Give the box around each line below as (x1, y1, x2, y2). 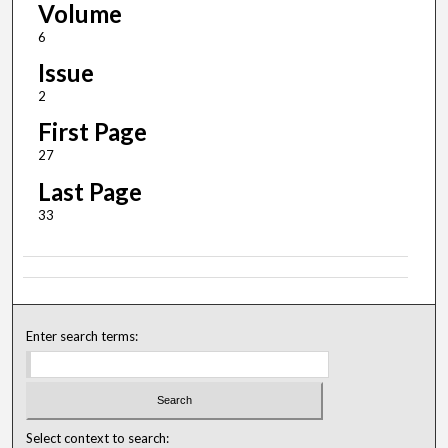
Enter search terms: (26, 327, 139, 344)
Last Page (37, 176, 142, 206)
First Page (37, 117, 147, 147)
